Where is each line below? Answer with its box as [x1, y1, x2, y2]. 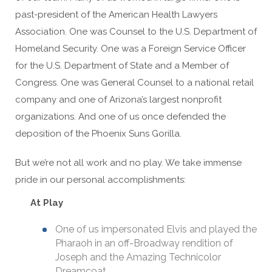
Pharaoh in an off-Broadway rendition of [55, 237, 233, 249]
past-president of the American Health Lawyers [15, 9, 217, 20]
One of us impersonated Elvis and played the [55, 223, 257, 235]
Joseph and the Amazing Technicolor [55, 251, 221, 263]
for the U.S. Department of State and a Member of [15, 60, 229, 71]
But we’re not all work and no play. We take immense [15, 157, 242, 168]
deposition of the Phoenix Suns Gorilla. [15, 128, 182, 139]
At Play [30, 197, 63, 208]
